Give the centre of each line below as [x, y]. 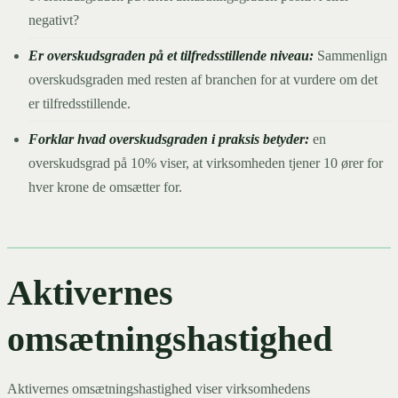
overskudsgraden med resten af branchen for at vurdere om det [203, 80]
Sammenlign [352, 56]
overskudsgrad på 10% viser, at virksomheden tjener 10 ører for [206, 163]
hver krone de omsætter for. [105, 187]
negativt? [54, 20]
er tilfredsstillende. [80, 104]
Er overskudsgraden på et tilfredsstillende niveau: [173, 56]
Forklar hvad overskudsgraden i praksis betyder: [171, 139]
